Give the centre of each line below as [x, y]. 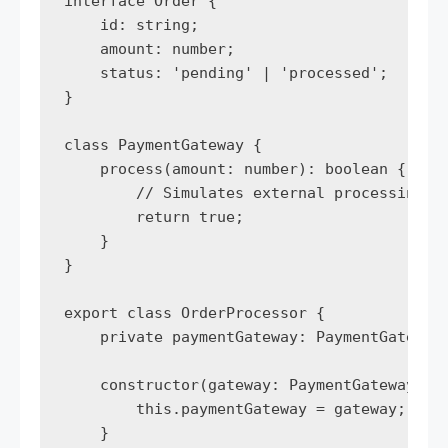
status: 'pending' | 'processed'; [226, 72]
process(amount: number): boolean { [235, 168]
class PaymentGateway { [163, 144]
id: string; [131, 24]
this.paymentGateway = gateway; [235, 408]
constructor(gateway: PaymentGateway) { [253, 384]
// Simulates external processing [244, 192]
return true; [158, 216]
